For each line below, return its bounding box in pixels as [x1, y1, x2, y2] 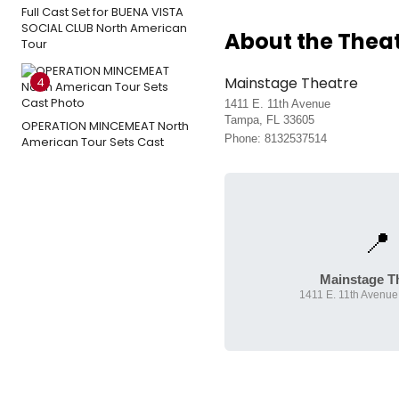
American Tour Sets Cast [21, 134, 164, 151]
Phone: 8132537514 [224, 131, 327, 145]
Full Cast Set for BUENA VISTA [21, 4, 183, 20]
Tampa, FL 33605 [224, 112, 314, 126]
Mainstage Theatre [224, 72, 358, 94]
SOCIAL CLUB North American [21, 20, 187, 37]
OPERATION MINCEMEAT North [21, 118, 189, 134]
